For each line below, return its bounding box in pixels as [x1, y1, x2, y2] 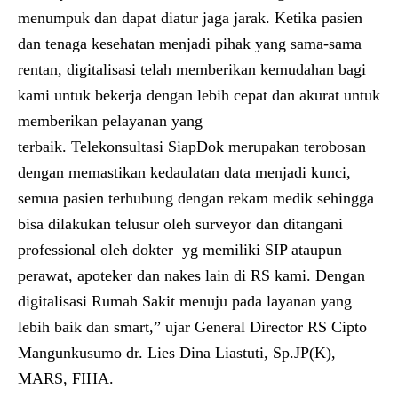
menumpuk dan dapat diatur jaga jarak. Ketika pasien [18, 9, 362, 27]
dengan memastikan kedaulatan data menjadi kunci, [18, 163, 351, 181]
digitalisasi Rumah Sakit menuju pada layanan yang [18, 292, 352, 310]
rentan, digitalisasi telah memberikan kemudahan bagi [18, 60, 366, 78]
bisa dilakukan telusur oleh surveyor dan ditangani [18, 215, 343, 233]
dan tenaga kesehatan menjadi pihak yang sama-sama [18, 35, 362, 52]
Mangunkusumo [18, 344, 126, 362]
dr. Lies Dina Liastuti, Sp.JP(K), [126, 344, 336, 362]
